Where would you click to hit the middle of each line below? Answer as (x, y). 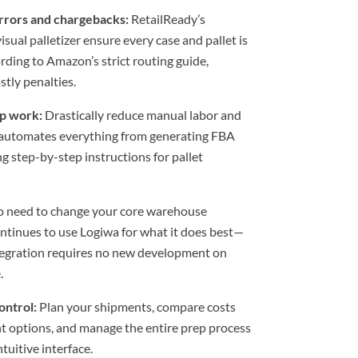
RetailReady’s (167, 19)
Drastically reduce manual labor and (141, 115)
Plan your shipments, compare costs (136, 307)
